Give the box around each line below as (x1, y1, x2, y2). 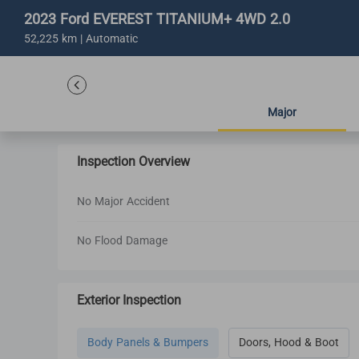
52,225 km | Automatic (24, 30, 138, 47)
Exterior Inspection (77, 291, 181, 310)
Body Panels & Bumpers (87, 334, 208, 351)
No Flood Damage (77, 232, 167, 249)
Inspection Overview (77, 152, 190, 171)
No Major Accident (77, 193, 170, 210)
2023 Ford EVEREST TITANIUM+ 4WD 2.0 (24, 9, 290, 30)
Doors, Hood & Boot (239, 334, 339, 351)
